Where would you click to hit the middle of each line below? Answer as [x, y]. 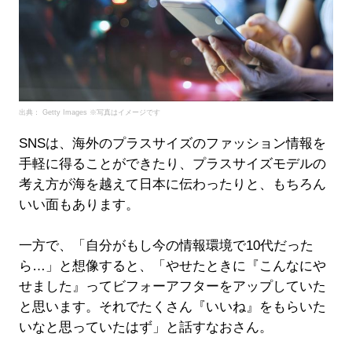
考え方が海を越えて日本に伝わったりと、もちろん [172, 184]
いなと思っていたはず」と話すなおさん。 [145, 327]
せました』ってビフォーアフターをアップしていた [172, 286]
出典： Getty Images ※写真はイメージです [89, 112]
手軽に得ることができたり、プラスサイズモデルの [172, 163]
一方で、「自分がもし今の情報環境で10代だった [166, 245]
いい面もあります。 [79, 204]
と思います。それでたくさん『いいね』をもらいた [172, 306]
